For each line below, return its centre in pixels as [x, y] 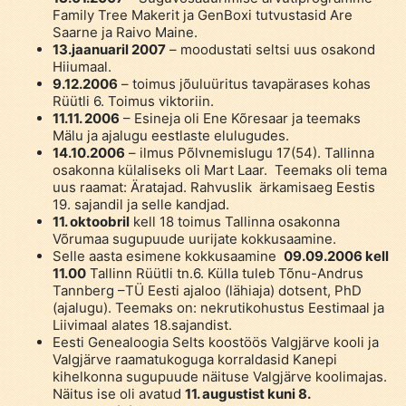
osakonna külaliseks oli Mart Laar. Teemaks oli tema [219, 169]
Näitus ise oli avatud [118, 393]
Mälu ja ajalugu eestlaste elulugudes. [170, 135]
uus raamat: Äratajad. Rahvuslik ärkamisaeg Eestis [213, 187]
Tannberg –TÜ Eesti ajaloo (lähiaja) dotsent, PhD [207, 290]
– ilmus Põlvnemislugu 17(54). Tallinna [249, 152]
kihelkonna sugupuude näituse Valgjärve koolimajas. [219, 376]
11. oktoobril [91, 221]
